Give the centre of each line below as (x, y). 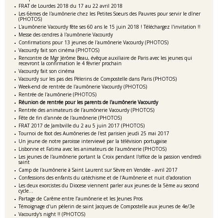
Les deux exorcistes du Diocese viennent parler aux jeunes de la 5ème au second (109, 185)
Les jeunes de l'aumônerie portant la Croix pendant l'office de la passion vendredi (110, 157)
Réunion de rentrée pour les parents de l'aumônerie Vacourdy (88, 102)
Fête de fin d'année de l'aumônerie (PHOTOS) (70, 118)
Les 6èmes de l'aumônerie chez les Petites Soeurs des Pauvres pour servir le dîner (109, 14)
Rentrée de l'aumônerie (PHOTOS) (57, 94)
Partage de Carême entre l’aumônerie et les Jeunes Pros (81, 199)
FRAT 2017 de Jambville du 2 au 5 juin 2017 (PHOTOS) (82, 126)
